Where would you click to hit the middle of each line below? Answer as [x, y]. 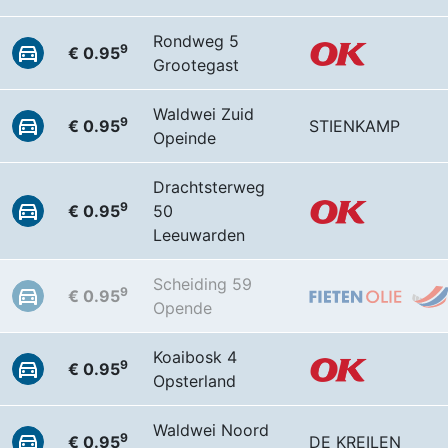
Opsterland [194, 381]
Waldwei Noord [211, 430]
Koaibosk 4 [195, 357]
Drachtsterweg [209, 187]
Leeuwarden [199, 235]
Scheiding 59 [202, 284]
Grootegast [196, 65]
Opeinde [184, 138]
